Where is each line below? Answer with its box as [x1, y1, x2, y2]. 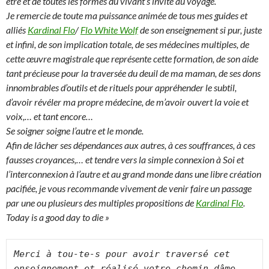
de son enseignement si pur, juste [138, 24, 262, 35]
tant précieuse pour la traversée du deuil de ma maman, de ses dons [6, 67, 261, 79]
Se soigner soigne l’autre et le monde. [6, 125, 144, 136]
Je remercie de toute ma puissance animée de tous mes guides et [6, 10, 247, 21]
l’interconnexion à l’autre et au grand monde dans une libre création [6, 168, 261, 180]
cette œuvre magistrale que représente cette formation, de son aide [6, 53, 258, 64]
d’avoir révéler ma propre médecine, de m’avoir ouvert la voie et [6, 96, 249, 107]
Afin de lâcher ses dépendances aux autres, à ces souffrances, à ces [6, 139, 255, 151]
